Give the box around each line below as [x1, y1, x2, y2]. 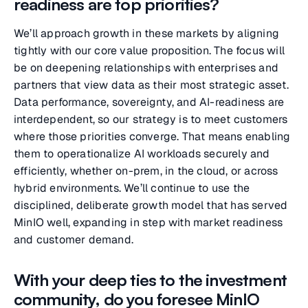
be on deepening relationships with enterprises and [14, 60, 279, 75]
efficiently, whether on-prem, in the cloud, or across [14, 164, 278, 178]
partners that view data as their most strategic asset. [14, 78, 289, 92]
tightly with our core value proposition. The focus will [14, 43, 285, 58]
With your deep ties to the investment [14, 269, 287, 290]
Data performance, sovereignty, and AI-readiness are [14, 95, 285, 109]
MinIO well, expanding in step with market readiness [14, 215, 283, 230]
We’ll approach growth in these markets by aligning [14, 26, 280, 41]
